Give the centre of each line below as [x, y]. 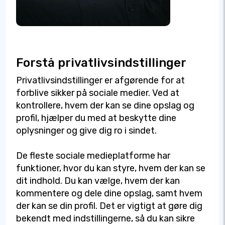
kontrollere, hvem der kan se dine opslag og [105, 106]
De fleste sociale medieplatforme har [93, 156]
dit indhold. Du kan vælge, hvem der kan [98, 181]
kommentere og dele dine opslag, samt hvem [109, 194]
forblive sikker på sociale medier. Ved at [98, 93]
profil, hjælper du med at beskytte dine [96, 118]
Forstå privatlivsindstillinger [101, 63]
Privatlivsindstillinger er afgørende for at [100, 81]
